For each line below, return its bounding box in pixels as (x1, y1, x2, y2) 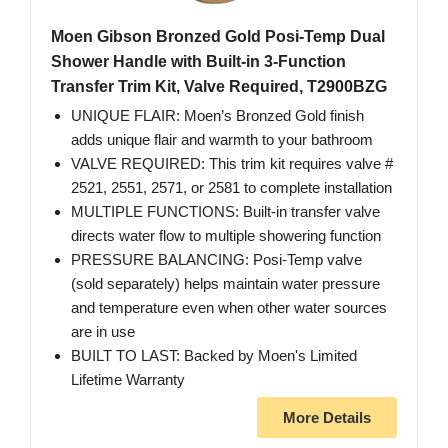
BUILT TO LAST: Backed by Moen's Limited (71, 347, 357, 365)
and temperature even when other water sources (71, 299, 387, 317)
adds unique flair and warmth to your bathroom (71, 131, 373, 149)
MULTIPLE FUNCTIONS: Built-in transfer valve (71, 203, 380, 221)
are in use (71, 323, 135, 341)
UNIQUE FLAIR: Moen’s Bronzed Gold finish (71, 107, 364, 125)
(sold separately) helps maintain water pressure (71, 275, 380, 293)
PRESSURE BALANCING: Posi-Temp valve (71, 251, 362, 269)
